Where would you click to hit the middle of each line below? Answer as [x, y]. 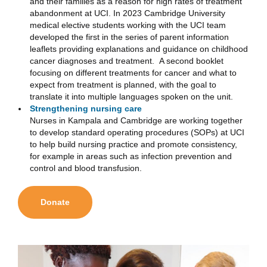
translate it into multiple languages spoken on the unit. [131, 96]
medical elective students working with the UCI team [128, 25]
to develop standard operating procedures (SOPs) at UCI [137, 132]
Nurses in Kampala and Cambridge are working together [136, 120]
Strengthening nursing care [86, 108]
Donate [55, 202]
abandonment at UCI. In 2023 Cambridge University [128, 13]
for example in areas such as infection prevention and [131, 156]
